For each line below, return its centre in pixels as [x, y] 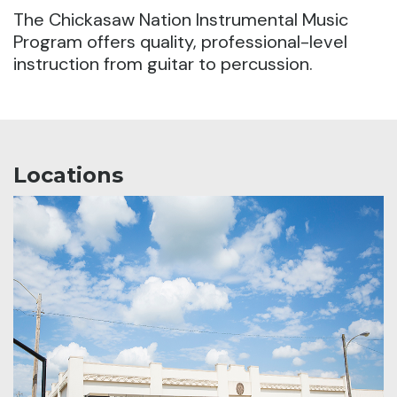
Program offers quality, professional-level [180, 42]
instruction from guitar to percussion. [163, 64]
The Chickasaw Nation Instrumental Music [181, 20]
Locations [68, 175]
